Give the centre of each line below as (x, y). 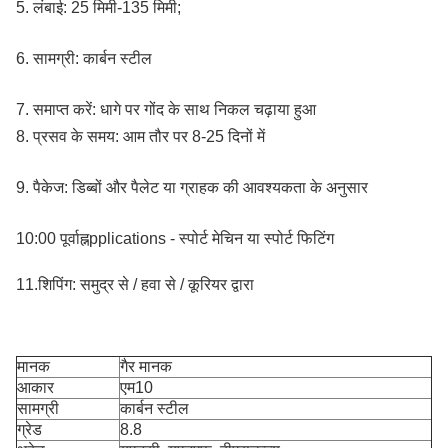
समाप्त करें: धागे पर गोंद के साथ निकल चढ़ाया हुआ (174, 109)
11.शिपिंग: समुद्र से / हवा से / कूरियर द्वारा (135, 284)
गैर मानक (146, 366)
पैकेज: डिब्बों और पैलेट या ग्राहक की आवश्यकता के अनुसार (200, 187)
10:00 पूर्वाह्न (52, 238)
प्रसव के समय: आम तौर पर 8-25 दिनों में (149, 136)
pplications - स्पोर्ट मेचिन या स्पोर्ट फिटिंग (211, 238)
